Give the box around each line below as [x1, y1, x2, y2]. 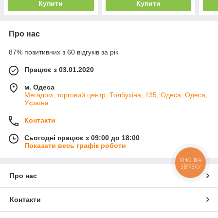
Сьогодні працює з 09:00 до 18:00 [24, 134, 140, 142]
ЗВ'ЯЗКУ [180, 163, 201, 170]
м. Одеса [24, 83, 54, 91]
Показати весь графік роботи [24, 142, 126, 149]
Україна [24, 99, 49, 107]
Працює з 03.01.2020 [24, 66, 94, 73]
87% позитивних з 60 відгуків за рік [9, 48, 118, 56]
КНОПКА [180, 156, 201, 163]
